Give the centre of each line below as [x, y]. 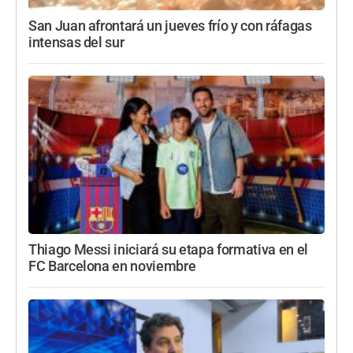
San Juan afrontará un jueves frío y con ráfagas [170, 26]
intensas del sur [76, 42]
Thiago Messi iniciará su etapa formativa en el [168, 250]
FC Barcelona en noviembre [112, 267]
